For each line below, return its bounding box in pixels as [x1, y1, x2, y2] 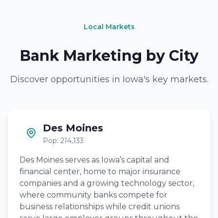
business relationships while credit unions [19, 202, 180, 211]
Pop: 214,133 [43, 136, 84, 145]
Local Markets [83, 22, 135, 31]
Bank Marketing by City [19, 47, 199, 65]
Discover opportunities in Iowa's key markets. [10, 74, 208, 85]
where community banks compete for [19, 190, 167, 200]
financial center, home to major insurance [19, 167, 181, 176]
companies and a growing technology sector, [19, 179, 194, 188]
